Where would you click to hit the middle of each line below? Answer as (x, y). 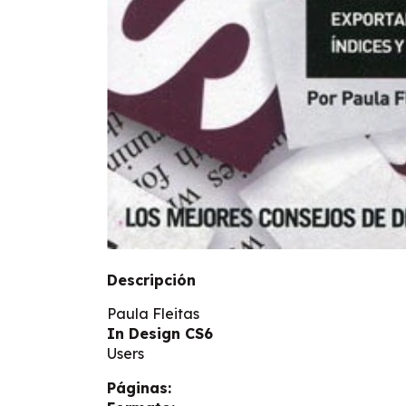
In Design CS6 (160, 333)
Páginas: (139, 387)
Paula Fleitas (153, 313)
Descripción (151, 280)
